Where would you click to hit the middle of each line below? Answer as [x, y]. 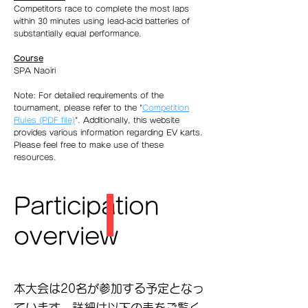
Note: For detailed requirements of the [89, 95]
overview [66, 236]
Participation [87, 206]
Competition [166, 108]
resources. [35, 157]
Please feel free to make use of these [89, 145]
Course [29, 58]
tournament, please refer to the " [78, 108]
